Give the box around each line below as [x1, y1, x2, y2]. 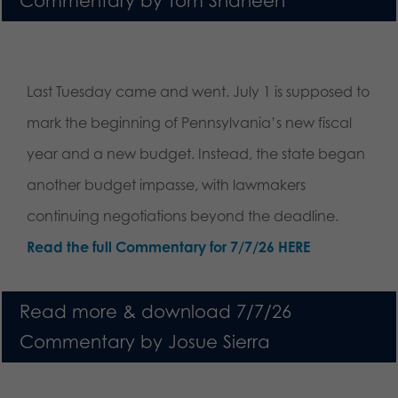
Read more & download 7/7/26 [20, 299, 291, 322]
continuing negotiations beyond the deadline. [27, 206, 338, 225]
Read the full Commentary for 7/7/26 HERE [27, 237, 310, 256]
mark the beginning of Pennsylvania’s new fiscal [27, 113, 352, 131]
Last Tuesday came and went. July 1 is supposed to [27, 82, 370, 100]
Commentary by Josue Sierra [20, 330, 270, 353]
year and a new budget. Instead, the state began [27, 144, 365, 163]
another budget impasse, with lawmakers [27, 175, 306, 194]
